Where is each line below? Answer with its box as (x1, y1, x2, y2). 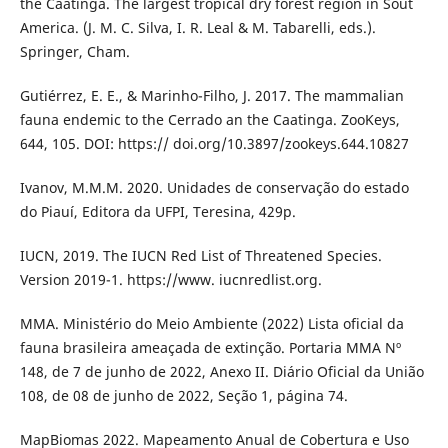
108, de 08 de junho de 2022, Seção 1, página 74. (19, 385, 348, 405)
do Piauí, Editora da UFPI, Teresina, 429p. (19, 201, 296, 221)
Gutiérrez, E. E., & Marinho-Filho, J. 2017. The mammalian (19, 85, 404, 105)
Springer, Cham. (19, 41, 130, 61)
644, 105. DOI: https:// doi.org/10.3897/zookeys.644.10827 (19, 133, 409, 153)
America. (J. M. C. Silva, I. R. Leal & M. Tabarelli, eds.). (19, 17, 376, 37)
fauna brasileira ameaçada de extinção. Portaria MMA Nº (19, 337, 401, 357)
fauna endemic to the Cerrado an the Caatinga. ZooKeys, (19, 109, 400, 129)
